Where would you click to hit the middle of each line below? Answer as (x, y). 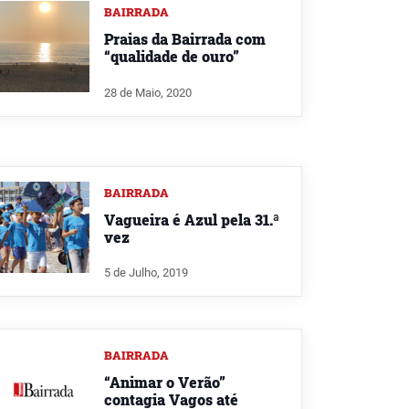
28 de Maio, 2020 (148, 92)
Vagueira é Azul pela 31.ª (192, 219)
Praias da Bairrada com (185, 38)
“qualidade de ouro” (172, 56)
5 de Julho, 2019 (146, 273)
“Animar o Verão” (165, 383)
